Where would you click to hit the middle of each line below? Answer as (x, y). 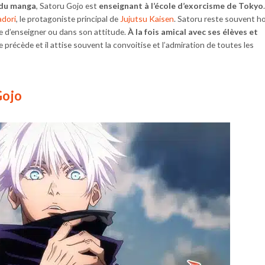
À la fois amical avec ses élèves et (192, 32)
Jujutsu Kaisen (147, 19)
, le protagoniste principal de (68, 19)
